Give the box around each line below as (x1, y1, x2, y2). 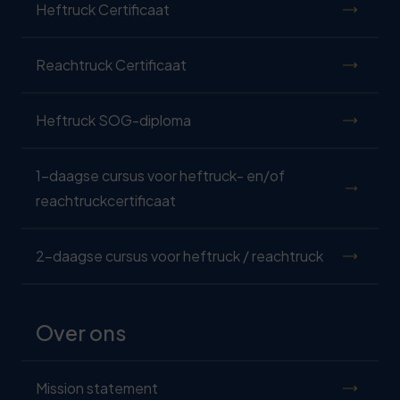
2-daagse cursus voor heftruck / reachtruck (36, 246, 323, 266)
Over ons (36, 320, 126, 346)
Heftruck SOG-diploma (36, 111, 191, 130)
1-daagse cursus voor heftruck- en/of (36, 166, 285, 186)
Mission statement (36, 379, 158, 398)
